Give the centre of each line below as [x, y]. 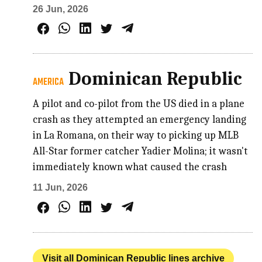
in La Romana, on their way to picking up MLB [136, 136]
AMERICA [49, 83]
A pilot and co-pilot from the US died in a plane [139, 104]
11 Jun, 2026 [61, 188]
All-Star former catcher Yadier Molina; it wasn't [141, 151]
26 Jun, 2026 [61, 9]
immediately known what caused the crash [130, 167]
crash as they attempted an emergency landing [140, 120]
